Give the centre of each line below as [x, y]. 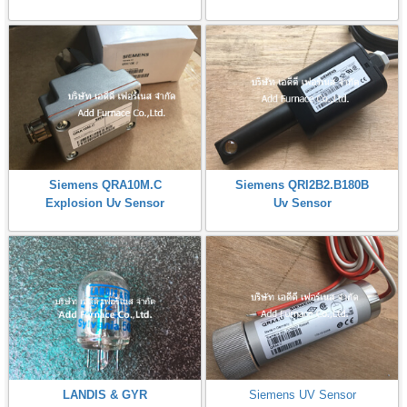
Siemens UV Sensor [302, 394]
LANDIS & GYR [105, 394]
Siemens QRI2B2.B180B [302, 184]
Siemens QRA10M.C [105, 184]
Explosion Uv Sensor [105, 203]
